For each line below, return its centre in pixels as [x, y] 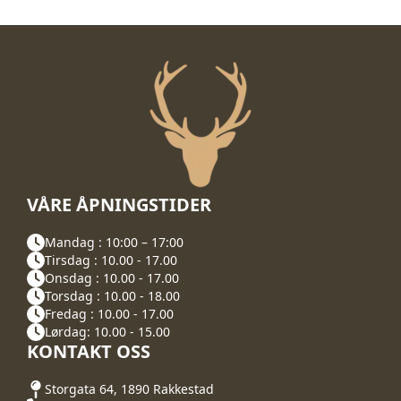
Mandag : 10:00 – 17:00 [114, 243]
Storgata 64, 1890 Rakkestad [129, 389]
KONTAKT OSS [89, 351]
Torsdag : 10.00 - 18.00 [112, 296]
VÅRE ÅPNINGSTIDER [119, 204]
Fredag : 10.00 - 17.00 [109, 314]
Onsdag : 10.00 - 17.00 [112, 278]
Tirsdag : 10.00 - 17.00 [111, 260]
